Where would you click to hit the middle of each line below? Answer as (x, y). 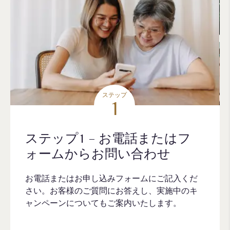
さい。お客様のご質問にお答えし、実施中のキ (112, 190)
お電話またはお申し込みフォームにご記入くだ (112, 178)
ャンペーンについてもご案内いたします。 (103, 203)
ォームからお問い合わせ (98, 154)
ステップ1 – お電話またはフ (108, 138)
